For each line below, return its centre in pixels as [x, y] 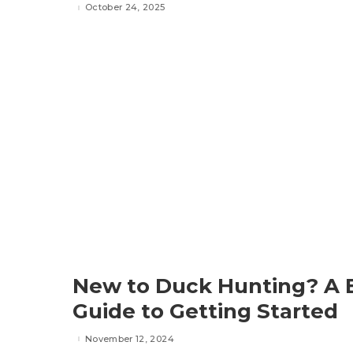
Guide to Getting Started [205, 312]
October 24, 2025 [125, 7]
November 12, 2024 [130, 338]
